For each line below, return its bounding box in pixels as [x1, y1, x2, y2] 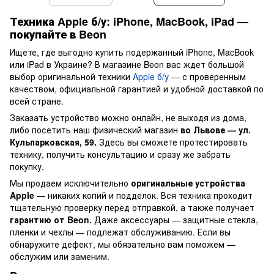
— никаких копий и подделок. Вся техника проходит [34, 189, 253, 202]
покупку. [10, 160, 44, 173]
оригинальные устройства [128, 177, 245, 190]
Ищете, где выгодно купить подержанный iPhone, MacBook [10, 46, 254, 59]
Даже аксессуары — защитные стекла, [92, 213, 258, 226]
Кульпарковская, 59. [10, 136, 97, 149]
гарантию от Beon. [10, 213, 92, 226]
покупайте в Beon [10, 26, 106, 42]
